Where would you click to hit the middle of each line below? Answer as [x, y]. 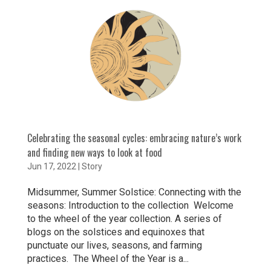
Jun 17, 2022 [51, 167]
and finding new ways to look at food [94, 153]
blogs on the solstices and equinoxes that [116, 232]
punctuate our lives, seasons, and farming [114, 246]
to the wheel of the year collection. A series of [124, 219]
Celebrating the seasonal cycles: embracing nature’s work [134, 138]
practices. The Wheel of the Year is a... [108, 259]
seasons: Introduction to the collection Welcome [130, 206]
